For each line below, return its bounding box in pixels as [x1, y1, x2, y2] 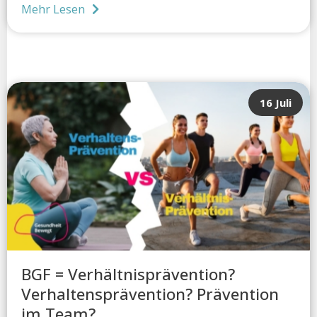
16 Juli [260, 96, 292, 110]
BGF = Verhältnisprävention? [21, 263, 235, 286]
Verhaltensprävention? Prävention [21, 283, 279, 306]
